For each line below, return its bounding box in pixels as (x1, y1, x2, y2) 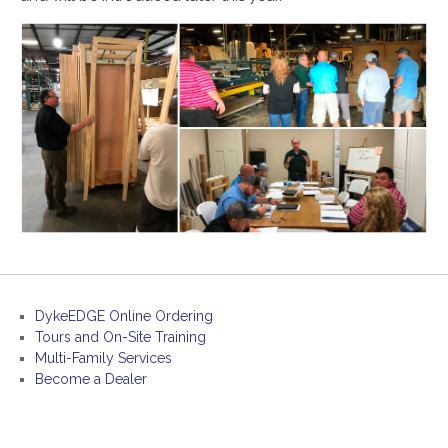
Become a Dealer (35, 370, 147, 387)
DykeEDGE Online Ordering (35, 307, 213, 324)
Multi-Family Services (35, 349, 172, 366)
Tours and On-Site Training (35, 328, 206, 345)
